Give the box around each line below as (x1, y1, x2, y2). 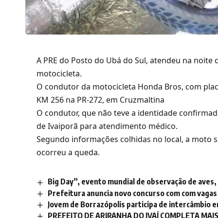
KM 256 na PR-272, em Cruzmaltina (36, 94, 165, 106)
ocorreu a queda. (36, 147, 100, 158)
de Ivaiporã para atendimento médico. (36, 121, 178, 132)
